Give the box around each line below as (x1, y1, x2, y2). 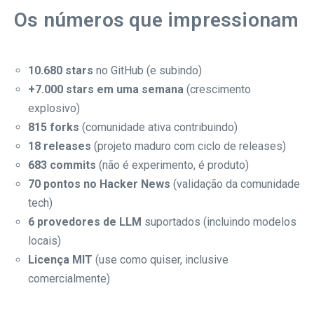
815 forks (28, 121, 79, 135)
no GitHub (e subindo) (93, 64, 202, 78)
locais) (28, 234, 61, 248)
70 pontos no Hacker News (28, 177, 170, 191)
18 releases (28, 139, 91, 153)
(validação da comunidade (170, 177, 300, 191)
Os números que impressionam (14, 8, 299, 32)
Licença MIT (28, 253, 93, 267)
